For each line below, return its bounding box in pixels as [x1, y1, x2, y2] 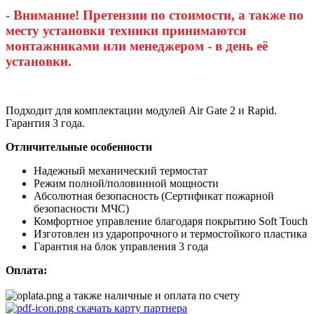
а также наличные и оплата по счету [63, 289, 240, 301]
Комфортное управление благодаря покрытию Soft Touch [34, 214, 308, 227]
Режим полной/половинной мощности [34, 177, 219, 189]
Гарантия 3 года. [6, 116, 85, 129]
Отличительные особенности [6, 140, 152, 153]
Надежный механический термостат [34, 164, 207, 177]
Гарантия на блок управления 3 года [34, 240, 208, 252]
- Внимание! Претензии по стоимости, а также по [6, 7, 303, 22]
